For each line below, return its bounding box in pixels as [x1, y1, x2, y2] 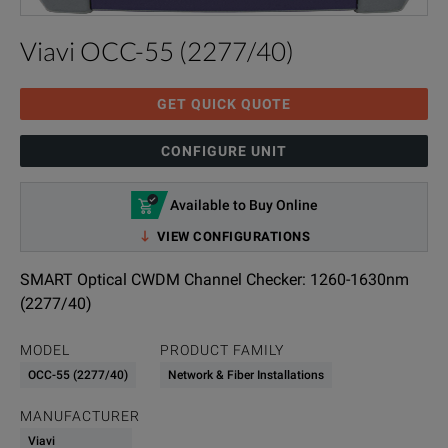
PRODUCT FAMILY [160, 342, 284, 358]
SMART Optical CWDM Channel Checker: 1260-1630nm [20, 270, 409, 289]
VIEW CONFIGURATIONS [156, 228, 311, 244]
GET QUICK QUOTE [157, 96, 291, 112]
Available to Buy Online [169, 197, 318, 213]
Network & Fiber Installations [168, 368, 324, 382]
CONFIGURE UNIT [161, 143, 287, 159]
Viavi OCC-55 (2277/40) [20, 35, 294, 67]
